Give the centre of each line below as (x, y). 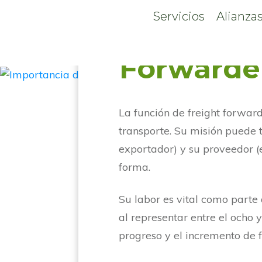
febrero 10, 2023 (201, 9)
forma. (138, 167)
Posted (139, 9)
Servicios (179, 16)
